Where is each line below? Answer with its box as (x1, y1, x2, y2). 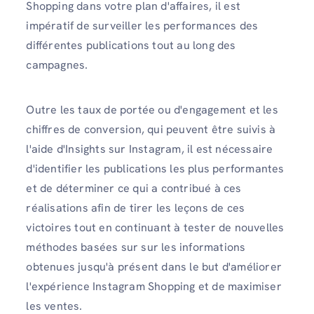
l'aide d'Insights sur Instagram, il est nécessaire (26, 141, 273, 156)
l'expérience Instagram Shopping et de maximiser (26, 278, 282, 294)
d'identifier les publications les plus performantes (26, 161, 285, 176)
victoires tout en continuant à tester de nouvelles (26, 219, 285, 235)
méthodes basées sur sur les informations (26, 239, 246, 254)
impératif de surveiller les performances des (26, 18, 259, 34)
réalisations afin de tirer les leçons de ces (26, 200, 245, 215)
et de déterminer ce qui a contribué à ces (26, 180, 242, 196)
